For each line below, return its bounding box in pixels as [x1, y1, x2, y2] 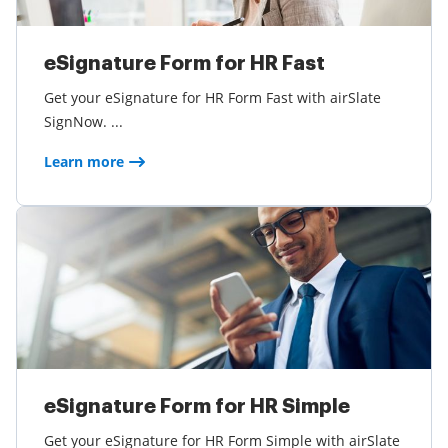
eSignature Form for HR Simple [44, 396, 350, 417]
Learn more [44, 152, 124, 171]
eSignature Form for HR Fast [44, 53, 325, 74]
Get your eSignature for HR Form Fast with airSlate [44, 88, 381, 107]
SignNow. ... [44, 112, 123, 131]
